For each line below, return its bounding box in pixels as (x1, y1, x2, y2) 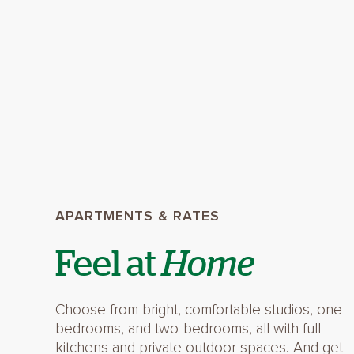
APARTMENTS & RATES (55, 207, 220, 224)
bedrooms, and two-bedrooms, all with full (55, 319, 321, 338)
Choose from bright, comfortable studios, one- (55, 300, 347, 319)
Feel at (55, 242, 162, 282)
